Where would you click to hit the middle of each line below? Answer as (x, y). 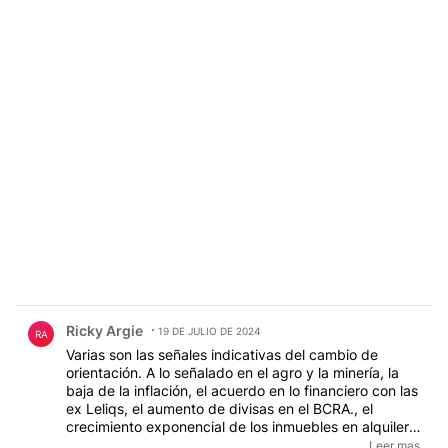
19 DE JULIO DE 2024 (209, 330)
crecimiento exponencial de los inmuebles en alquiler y (243, 426)
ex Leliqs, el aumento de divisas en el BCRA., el (219, 408)
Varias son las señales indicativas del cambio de (222, 354)
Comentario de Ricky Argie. (120, 315)
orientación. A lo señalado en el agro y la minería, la (232, 372)
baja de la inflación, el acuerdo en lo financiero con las (242, 390)
